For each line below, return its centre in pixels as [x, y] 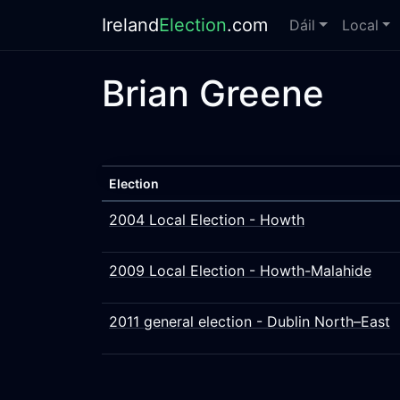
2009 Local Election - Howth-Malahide [240, 271]
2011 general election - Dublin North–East [250, 321]
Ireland [130, 25]
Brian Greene [213, 93]
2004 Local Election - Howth [207, 220]
